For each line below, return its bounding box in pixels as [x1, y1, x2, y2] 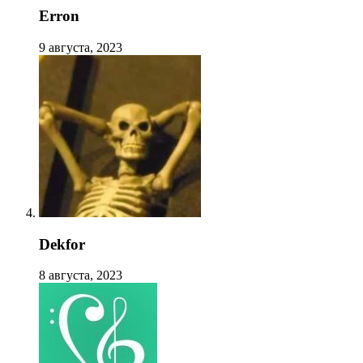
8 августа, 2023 [39, 268, 122, 283]
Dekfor [39, 235, 85, 253]
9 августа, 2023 [39, 40, 122, 54]
